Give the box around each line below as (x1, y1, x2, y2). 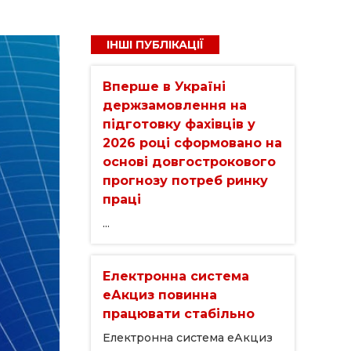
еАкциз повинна (103, 287, 217, 302)
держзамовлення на (103, 97, 247, 113)
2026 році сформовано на (103, 135, 282, 150)
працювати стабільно (103, 306, 255, 321)
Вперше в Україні (103, 78, 226, 94)
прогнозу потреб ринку (103, 172, 268, 188)
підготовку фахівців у (103, 116, 255, 132)
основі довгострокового (103, 154, 276, 169)
